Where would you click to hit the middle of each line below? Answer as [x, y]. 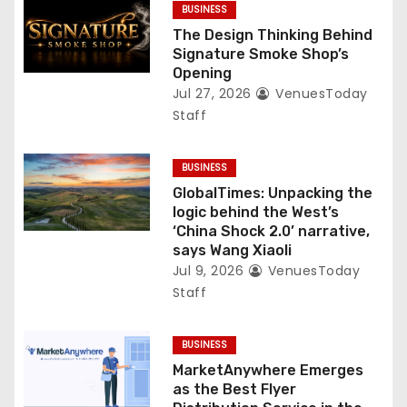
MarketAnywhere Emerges [268, 370]
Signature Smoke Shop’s [260, 54]
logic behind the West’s [255, 212]
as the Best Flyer [234, 389]
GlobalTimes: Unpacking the [272, 193]
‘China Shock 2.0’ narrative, [271, 231]
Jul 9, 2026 [208, 270]
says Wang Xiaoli [232, 250]
